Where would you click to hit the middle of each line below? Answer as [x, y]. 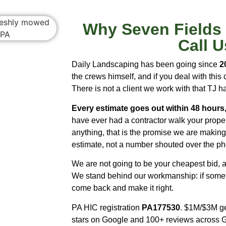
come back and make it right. [123, 188]
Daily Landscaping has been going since [146, 65]
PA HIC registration [107, 207]
